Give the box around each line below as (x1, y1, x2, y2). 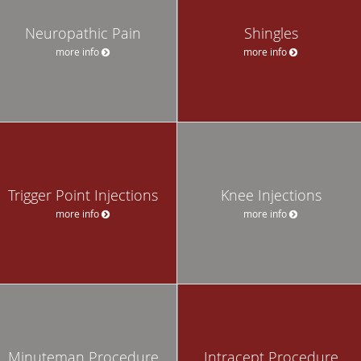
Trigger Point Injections (8, 185, 158, 205)
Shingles (243, 23, 298, 43)
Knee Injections (220, 185, 322, 205)
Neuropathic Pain (25, 23, 141, 43)
